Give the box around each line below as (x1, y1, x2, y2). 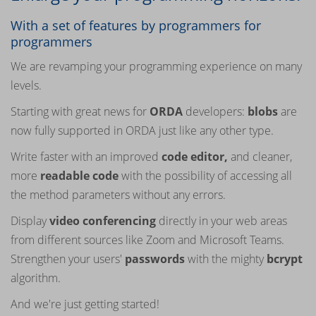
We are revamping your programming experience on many (11, 59, 302, 75)
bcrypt (267, 251, 303, 267)
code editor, (162, 149, 231, 165)
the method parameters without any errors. (11, 187, 226, 203)
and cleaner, (231, 149, 292, 165)
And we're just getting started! (11, 296, 162, 312)
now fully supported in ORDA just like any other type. (11, 123, 274, 139)
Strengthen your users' (11, 251, 125, 267)
